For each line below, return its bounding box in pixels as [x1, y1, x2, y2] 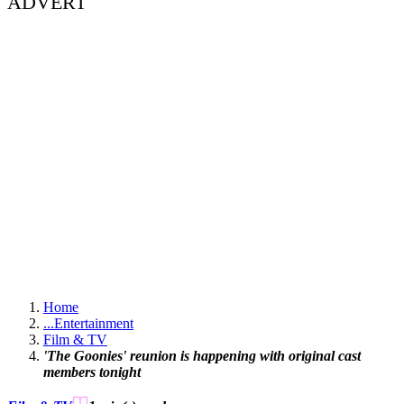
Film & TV [43, 332, 107, 348]
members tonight [43, 364, 141, 381]
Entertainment [54, 316, 133, 332]
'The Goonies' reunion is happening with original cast [43, 348, 361, 364]
